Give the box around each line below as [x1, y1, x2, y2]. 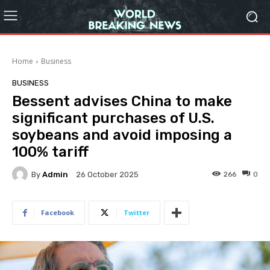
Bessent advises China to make [12, 93, 232, 110]
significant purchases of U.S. [12, 110, 215, 127]
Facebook [41, 208, 74, 217]
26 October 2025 [76, 170, 139, 180]
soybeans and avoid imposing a [12, 127, 232, 143]
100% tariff [12, 143, 89, 160]
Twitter [124, 208, 149, 217]
